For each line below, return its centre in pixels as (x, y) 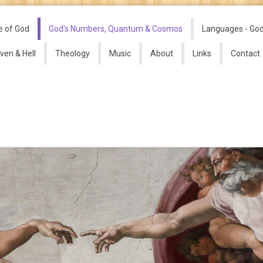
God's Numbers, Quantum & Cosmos (116, 29)
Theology (73, 53)
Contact (246, 53)
